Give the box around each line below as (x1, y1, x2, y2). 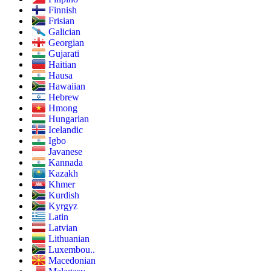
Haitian (48, 59, 76, 70)
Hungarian (48, 114, 89, 125)
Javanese (48, 146, 82, 157)
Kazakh (48, 168, 78, 179)
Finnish (48, 5, 77, 16)
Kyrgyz (48, 201, 77, 212)
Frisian (48, 16, 74, 27)
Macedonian (48, 255, 96, 266)
